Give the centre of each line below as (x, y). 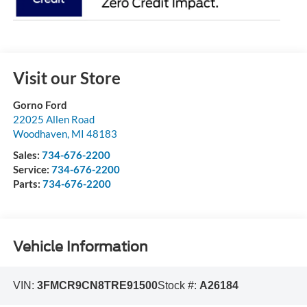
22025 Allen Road (53, 120)
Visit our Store (66, 78)
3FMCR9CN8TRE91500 (97, 286)
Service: (32, 170)
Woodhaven (40, 134)
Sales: (27, 155)
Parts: (27, 184)
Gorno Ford (40, 105)
